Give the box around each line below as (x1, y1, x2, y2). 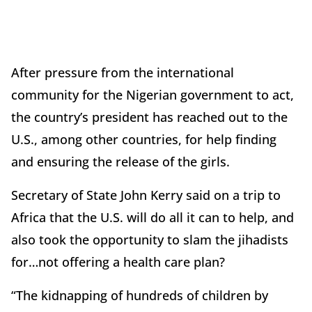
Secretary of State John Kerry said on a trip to (11, 187, 281, 203)
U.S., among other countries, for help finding (11, 131, 276, 148)
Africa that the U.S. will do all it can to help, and (11, 209, 294, 226)
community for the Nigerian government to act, (11, 86, 294, 103)
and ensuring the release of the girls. (11, 153, 230, 170)
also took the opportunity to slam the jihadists (11, 231, 288, 248)
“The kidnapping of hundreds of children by (11, 287, 268, 304)
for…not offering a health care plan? (11, 253, 225, 270)
